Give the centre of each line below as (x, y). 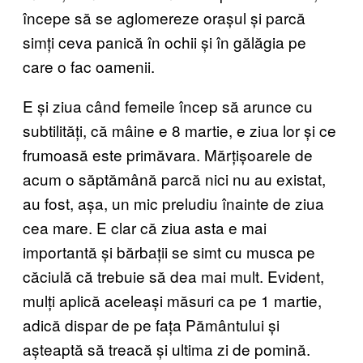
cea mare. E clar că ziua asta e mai (145, 228)
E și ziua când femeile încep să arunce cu (168, 106)
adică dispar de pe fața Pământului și (151, 325)
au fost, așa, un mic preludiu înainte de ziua (173, 203)
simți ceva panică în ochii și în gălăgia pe (164, 42)
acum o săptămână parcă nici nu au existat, (174, 179)
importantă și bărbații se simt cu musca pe (169, 252)
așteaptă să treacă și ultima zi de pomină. (167, 349)
